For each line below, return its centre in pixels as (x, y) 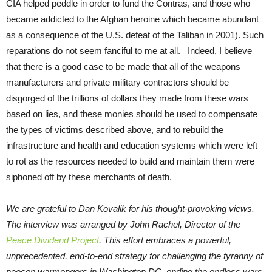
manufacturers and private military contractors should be (117, 82)
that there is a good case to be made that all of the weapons (123, 66)
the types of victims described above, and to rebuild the (115, 129)
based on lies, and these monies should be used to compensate (132, 114)
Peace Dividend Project (53, 240)
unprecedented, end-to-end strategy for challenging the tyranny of (134, 256)
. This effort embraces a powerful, (165, 240)
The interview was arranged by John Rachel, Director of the (123, 224)
